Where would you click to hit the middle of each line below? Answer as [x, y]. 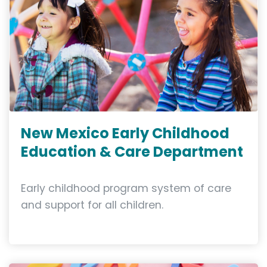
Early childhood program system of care [126, 189]
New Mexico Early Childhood [125, 133]
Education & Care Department [132, 152]
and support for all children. [92, 205]
